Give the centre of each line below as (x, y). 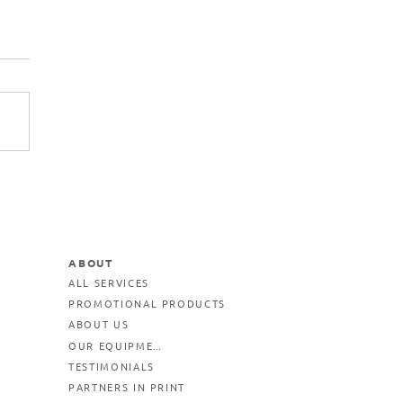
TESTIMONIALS (112, 367)
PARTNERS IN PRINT (127, 387)
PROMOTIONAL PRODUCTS (147, 304)
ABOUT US (99, 324)
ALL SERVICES (109, 283)
